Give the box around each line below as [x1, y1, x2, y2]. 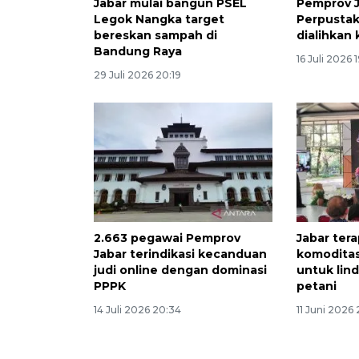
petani [296, 279, 337, 294]
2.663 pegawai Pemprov [94, 231, 240, 246]
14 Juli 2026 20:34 [94, 304, 181, 317]
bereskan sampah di [94, 28, 217, 43]
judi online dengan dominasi [94, 263, 267, 278]
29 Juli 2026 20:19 [94, 69, 181, 82]
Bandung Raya [94, 44, 182, 59]
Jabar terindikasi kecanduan [94, 247, 267, 262]
